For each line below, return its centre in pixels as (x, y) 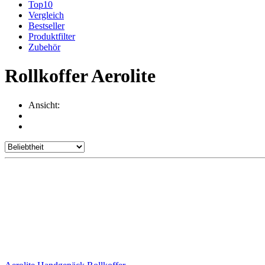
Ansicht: (44, 105)
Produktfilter (52, 36)
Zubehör (44, 47)
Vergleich (46, 15)
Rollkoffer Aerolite (80, 76)
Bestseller (46, 26)
